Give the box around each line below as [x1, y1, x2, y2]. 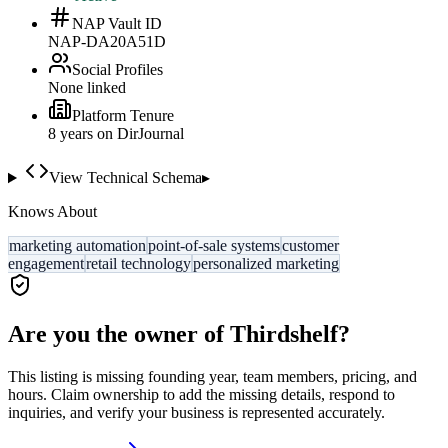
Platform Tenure [72, 107, 174, 125]
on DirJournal [93, 125, 184, 143]
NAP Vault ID [72, 15, 162, 33]
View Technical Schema [48, 169, 202, 187]
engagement [8, 255, 84, 273]
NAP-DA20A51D [48, 33, 166, 51]
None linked [48, 79, 126, 97]
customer [282, 237, 339, 255]
